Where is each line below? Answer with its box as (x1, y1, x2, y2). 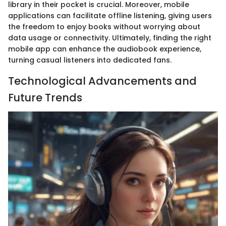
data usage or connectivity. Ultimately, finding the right (8, 33, 211, 43)
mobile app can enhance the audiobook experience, (8, 44, 201, 54)
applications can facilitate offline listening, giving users (8, 11, 212, 21)
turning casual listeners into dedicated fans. (8, 55, 172, 66)
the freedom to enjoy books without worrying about (8, 22, 200, 32)
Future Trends (8, 90, 82, 105)
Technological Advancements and (8, 74, 197, 89)
